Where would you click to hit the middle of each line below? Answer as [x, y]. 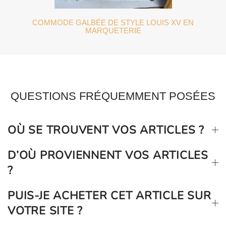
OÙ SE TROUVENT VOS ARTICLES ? [106, 130]
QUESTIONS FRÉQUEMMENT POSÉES [113, 96]
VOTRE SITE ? [45, 211]
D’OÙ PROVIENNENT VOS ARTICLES [108, 155]
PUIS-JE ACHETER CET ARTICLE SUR [109, 195]
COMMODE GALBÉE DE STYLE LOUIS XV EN [113, 22]
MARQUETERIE [113, 30]
